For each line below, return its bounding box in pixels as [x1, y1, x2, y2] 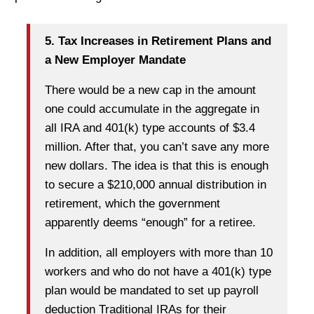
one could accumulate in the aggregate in [45, 102, 259, 116]
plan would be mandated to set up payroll [45, 283, 259, 297]
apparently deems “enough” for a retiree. [45, 215, 256, 229]
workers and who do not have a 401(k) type [45, 264, 271, 278]
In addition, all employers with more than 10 [45, 245, 273, 259]
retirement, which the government [45, 196, 220, 210]
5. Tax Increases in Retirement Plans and [45, 34, 271, 48]
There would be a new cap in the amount [45, 83, 256, 97]
